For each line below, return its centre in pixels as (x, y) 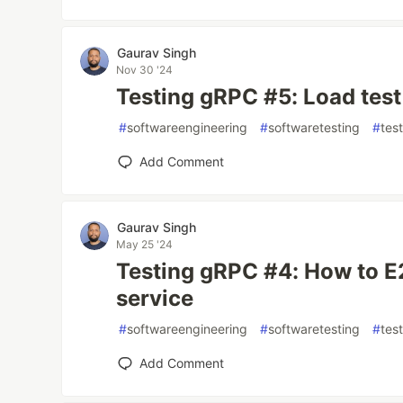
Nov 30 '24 (145, 70)
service (155, 298)
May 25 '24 (145, 244)
